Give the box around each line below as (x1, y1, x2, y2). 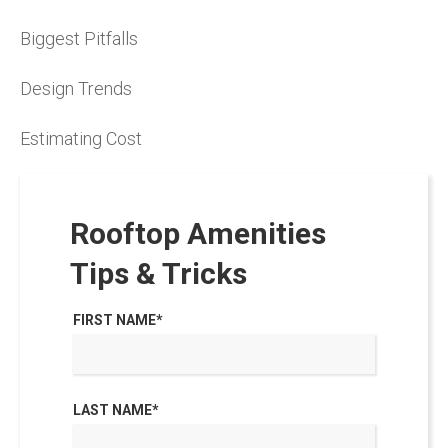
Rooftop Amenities (70, 215, 326, 251)
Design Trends (20, 77, 132, 99)
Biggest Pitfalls (20, 27, 138, 49)
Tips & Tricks (70, 255, 247, 291)
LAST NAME (73, 401, 153, 418)
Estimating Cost (20, 127, 142, 149)
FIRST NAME (73, 311, 157, 328)
